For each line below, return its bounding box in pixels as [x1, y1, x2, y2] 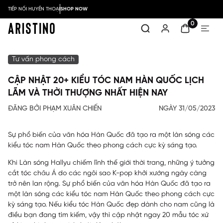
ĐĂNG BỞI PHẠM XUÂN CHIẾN [8, 105, 102, 112]
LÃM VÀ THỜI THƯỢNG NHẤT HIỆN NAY [8, 89, 168, 98]
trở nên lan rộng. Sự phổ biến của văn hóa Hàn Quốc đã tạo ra [8, 180, 211, 188]
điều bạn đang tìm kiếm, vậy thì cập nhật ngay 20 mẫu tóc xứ [8, 212, 209, 219]
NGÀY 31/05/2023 [159, 105, 215, 112]
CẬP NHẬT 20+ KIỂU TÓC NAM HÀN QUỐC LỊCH [8, 76, 204, 86]
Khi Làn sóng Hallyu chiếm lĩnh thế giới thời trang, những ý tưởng [8, 159, 215, 167]
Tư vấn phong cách [12, 56, 75, 63]
